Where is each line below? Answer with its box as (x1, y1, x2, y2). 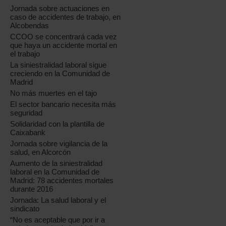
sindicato (10, 204, 40, 213)
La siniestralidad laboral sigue (10, 61, 107, 69)
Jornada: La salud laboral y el (10, 196, 106, 204)
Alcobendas (10, 21, 49, 30)
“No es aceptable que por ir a (10, 215, 105, 224)
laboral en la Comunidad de (10, 167, 100, 176)
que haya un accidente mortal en (10, 41, 118, 49)
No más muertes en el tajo (10, 89, 97, 97)
